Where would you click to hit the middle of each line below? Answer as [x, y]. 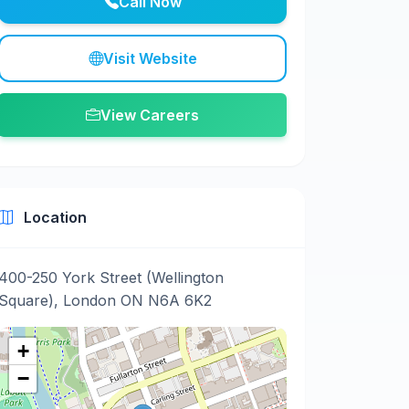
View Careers [150, 115]
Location [53, 217]
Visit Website [150, 58]
